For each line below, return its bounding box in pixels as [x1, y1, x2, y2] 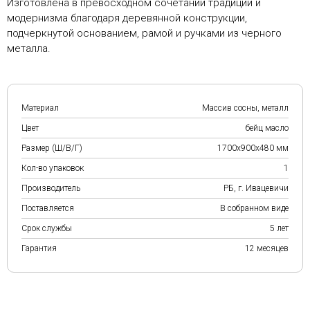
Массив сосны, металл [202, 103, 289, 113]
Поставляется [21, 203, 74, 213]
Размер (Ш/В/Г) [21, 143, 82, 153]
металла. [7, 42, 51, 55]
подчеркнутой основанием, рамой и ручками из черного [7, 27, 282, 39]
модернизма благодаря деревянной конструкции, [7, 12, 247, 24]
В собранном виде [220, 203, 289, 213]
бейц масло [246, 123, 289, 133]
